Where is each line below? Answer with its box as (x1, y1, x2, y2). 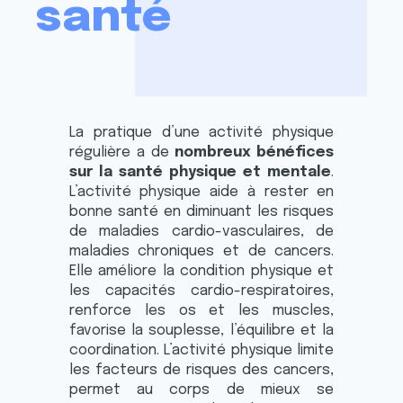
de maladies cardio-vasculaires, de (68, 223, 335, 239)
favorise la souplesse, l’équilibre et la (68, 322, 335, 338)
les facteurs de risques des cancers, (68, 362, 335, 378)
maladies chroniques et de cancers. (68, 243, 335, 259)
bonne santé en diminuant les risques (68, 203, 335, 219)
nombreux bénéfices (175, 144, 335, 160)
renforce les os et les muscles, (68, 302, 335, 318)
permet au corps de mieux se (68, 381, 335, 398)
